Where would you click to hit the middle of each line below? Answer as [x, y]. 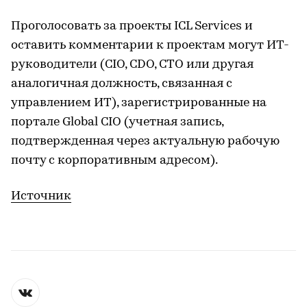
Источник [41, 196]
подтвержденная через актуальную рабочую [145, 141]
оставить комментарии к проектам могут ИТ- [150, 45]
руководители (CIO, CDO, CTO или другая [132, 64]
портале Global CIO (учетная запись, [117, 122]
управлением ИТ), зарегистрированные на [139, 103]
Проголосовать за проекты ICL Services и [132, 26]
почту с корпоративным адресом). [114, 160]
